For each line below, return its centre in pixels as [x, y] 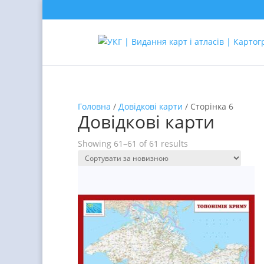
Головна [94, 106]
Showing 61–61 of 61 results [133, 143]
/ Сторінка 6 [208, 106]
